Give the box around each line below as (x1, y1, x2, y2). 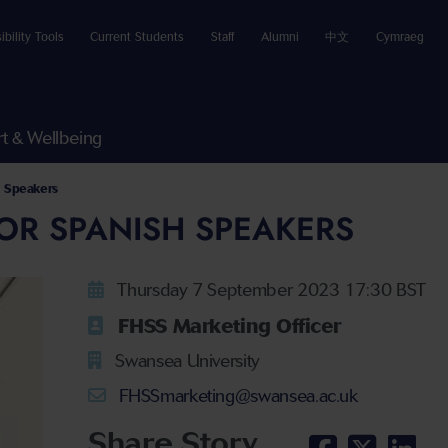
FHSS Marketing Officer (112, 313, 341, 338)
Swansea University (110, 350, 260, 373)
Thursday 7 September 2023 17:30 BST (112, 279, 426, 302)
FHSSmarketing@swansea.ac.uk (114, 384, 358, 407)
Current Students (90, 29, 185, 44)
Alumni (260, 29, 299, 44)
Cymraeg (376, 29, 424, 44)
